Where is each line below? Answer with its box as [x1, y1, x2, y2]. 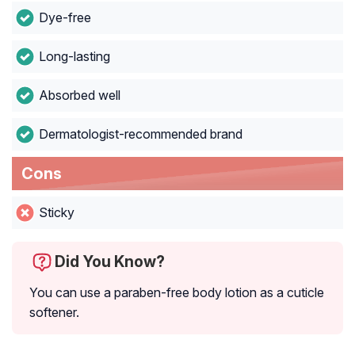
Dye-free [38, 10, 91, 26]
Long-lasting [38, 48, 110, 65]
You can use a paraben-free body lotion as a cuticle [29, 284, 324, 301]
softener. [29, 304, 79, 321]
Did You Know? [55, 252, 165, 272]
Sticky [38, 204, 74, 221]
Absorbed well [38, 87, 120, 104]
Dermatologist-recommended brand [38, 126, 242, 143]
